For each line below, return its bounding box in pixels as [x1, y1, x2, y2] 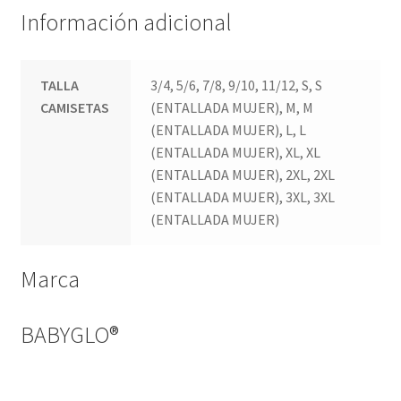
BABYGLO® [20, 320, 119, 349]
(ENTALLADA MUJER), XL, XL [150, 143, 321, 162]
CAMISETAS [40, 98, 110, 117]
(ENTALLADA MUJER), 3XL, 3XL [150, 188, 336, 207]
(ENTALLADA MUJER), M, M [150, 98, 314, 117]
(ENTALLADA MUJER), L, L [150, 121, 307, 140]
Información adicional [20, 8, 232, 38]
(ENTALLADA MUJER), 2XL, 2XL [150, 166, 336, 184]
